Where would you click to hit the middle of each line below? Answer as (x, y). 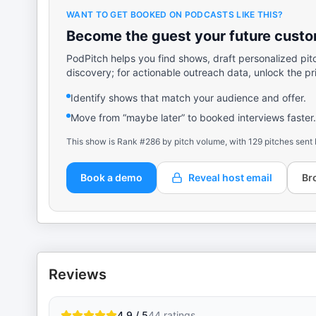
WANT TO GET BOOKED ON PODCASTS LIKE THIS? (175, 14)
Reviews (78, 274)
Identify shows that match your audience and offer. (188, 98)
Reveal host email (230, 177)
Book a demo (111, 177)
